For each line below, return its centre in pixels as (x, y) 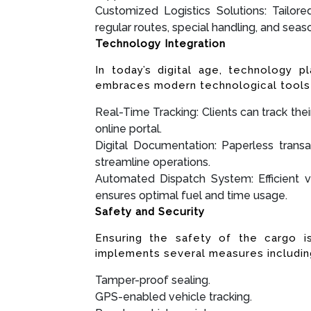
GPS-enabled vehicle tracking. (174, 297)
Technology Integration (160, 44)
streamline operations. (153, 162)
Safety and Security (150, 212)
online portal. (128, 129)
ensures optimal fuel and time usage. (191, 196)
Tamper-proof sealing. (153, 280)
